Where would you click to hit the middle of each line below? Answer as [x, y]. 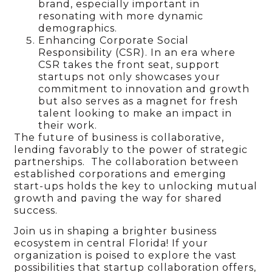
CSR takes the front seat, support [129, 64]
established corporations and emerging [121, 174]
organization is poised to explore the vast [126, 255]
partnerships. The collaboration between [127, 161]
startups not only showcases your [130, 76]
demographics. [78, 28]
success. [36, 210]
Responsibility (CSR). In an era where [137, 52]
